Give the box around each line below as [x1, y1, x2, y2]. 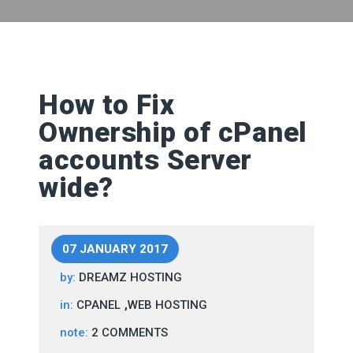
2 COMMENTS [91, 325, 168, 340]
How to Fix [39, 89, 174, 121]
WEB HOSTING [128, 298, 207, 312]
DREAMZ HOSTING [79, 270, 182, 284]
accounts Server [39, 144, 252, 176]
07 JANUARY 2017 [62, 242, 168, 256]
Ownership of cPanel [39, 117, 307, 149]
